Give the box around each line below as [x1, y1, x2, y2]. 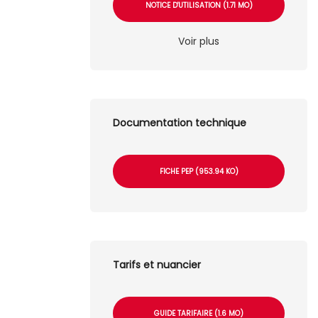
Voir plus [178, 33, 219, 48]
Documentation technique [113, 115, 246, 130]
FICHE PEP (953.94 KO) [159, 165, 238, 177]
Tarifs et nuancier [113, 257, 201, 272]
